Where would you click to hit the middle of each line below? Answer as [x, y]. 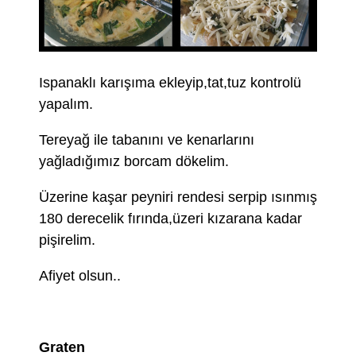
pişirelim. [67, 240]
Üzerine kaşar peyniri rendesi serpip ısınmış [178, 197]
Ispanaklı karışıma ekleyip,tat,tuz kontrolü [170, 83]
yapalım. [66, 104]
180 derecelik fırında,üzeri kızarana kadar [170, 219]
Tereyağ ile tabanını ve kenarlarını [147, 140]
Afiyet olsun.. [80, 276]
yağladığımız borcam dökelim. [134, 162]
